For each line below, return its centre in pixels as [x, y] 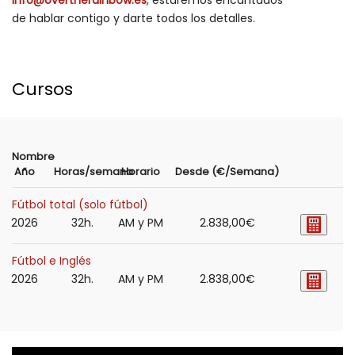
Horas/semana [93, 171]
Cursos [42, 89]
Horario [140, 171]
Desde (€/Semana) [227, 171]
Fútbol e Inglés [52, 260]
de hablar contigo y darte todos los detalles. [134, 18]
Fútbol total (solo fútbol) [80, 204]
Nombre [33, 156]
